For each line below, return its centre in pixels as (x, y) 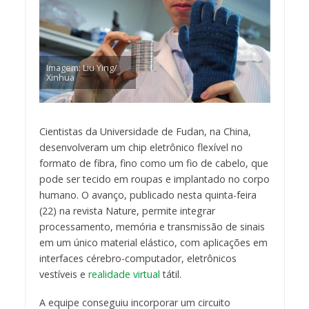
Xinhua (60, 78)
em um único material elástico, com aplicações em (153, 243)
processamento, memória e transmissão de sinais (152, 227)
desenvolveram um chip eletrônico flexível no (141, 148)
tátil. (170, 275)
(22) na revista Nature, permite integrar (127, 211)
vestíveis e (63, 275)
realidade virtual (124, 275)
